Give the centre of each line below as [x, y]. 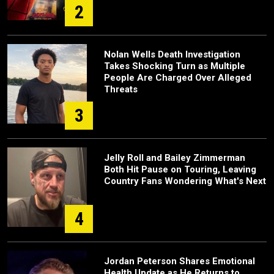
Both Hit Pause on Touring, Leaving [180, 169]
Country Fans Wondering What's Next [185, 181]
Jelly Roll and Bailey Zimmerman [175, 158]
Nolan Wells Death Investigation [172, 54]
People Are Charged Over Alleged [178, 78]
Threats [121, 89]
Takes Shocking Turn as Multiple [175, 66]
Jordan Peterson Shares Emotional [180, 261]
